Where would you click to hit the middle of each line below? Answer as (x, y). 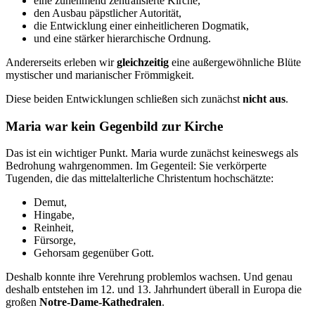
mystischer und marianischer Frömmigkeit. (100, 75)
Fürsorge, (55, 240)
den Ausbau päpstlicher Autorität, (108, 13)
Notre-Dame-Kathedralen (101, 302)
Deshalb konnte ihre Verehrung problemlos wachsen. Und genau (149, 277)
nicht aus (264, 98)
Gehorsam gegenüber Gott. (94, 253)
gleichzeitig (143, 62)
